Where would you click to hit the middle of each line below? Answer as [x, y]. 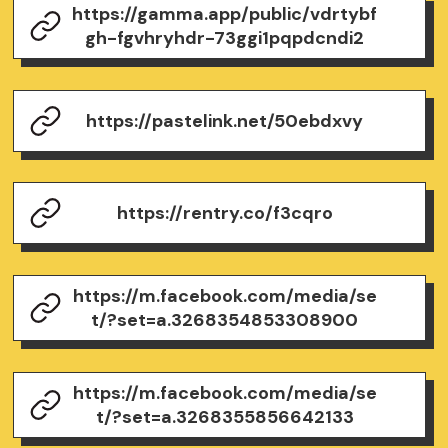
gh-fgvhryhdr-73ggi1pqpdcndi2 [225, 37]
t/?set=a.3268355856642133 [224, 416]
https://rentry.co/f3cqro [224, 213]
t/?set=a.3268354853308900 [225, 320]
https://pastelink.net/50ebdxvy [225, 120]
